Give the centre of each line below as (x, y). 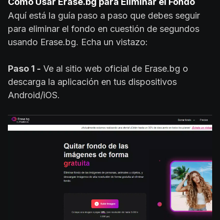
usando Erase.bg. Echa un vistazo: (78, 42)
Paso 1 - (24, 68)
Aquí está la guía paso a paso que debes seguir (104, 15)
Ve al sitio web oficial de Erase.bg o (114, 68)
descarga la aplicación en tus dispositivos (92, 82)
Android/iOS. (34, 95)
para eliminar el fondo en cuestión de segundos (104, 28)
